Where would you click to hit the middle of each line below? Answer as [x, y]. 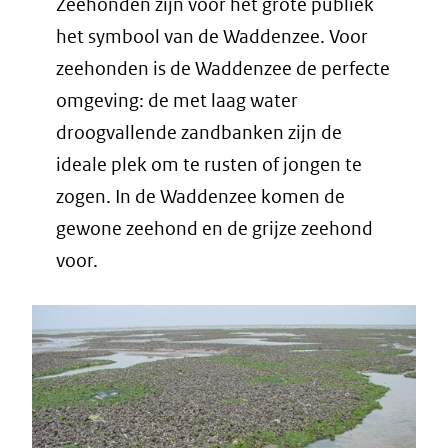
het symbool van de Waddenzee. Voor [212, 36]
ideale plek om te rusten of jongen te [209, 164]
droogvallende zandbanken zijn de [199, 132]
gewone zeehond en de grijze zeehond [214, 228]
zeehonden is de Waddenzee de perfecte [223, 68]
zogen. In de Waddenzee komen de [200, 196]
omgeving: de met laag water [177, 100]
